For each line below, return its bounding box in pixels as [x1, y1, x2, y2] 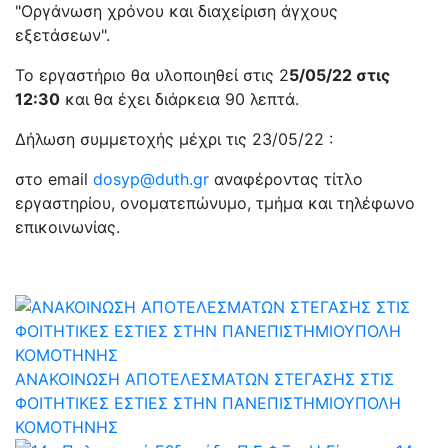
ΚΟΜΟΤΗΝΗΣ [15, 417, 118, 437]
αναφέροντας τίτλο [209, 169, 363, 189]
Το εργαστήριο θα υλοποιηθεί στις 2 [15, 65, 289, 85]
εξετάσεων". [15, 25, 110, 45]
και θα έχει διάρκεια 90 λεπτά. [60, 89, 299, 109]
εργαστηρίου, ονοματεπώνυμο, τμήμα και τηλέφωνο [15, 193, 415, 213]
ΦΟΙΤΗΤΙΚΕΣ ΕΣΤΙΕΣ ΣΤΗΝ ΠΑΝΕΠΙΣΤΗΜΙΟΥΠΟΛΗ [15, 393, 401, 413]
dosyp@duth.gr [93, 169, 209, 189]
